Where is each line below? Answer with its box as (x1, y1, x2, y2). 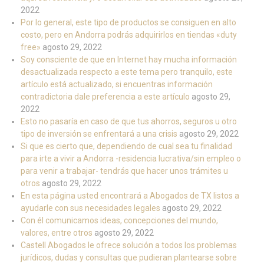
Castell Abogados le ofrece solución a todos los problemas (21, 240, 237, 250)
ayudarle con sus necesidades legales (21, 203, 160, 213)
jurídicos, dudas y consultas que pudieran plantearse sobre (21, 253, 237, 263)
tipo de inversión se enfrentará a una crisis (21, 129, 177, 139)
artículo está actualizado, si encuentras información (21, 80, 213, 90)
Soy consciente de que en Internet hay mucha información (21, 55, 237, 65)
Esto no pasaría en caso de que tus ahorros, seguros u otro (21, 117, 237, 127)
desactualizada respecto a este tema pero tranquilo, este (21, 67, 233, 77)
